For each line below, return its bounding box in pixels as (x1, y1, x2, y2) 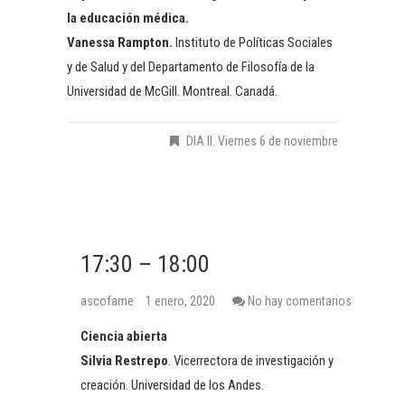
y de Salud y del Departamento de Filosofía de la (67, 58, 315, 75)
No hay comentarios (248, 293, 352, 308)
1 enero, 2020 (146, 293, 215, 308)
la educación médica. (67, 9, 189, 26)
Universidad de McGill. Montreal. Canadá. (67, 82, 278, 99)
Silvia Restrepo (80, 352, 168, 369)
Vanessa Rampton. (67, 33, 173, 51)
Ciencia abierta (80, 327, 167, 344)
